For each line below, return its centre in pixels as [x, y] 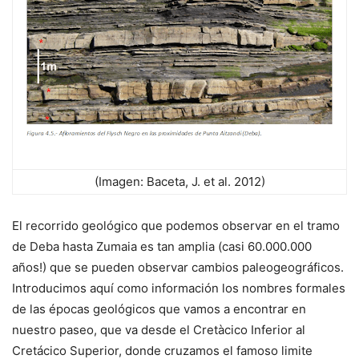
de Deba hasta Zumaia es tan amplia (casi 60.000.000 [162, 247]
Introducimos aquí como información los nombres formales [179, 288]
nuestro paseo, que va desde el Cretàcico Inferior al [159, 330]
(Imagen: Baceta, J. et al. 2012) [179, 182]
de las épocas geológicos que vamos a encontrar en [159, 309]
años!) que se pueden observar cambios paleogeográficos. [178, 268]
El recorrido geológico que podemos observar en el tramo [176, 226]
